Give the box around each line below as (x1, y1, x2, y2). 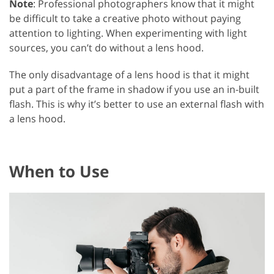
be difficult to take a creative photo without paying (9, 12, 241, 26)
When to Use (9, 160, 109, 183)
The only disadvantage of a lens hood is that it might (9, 68, 250, 82)
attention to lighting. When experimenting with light (9, 26, 247, 40)
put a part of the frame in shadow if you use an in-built (9, 83, 259, 97)
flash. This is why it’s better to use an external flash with (9, 97, 264, 111)
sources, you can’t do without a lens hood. (9, 41, 204, 55)
